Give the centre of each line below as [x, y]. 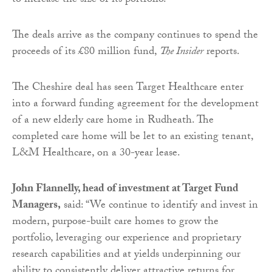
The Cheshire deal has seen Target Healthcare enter [128, 88]
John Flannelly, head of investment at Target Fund [125, 189]
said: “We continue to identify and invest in [159, 206]
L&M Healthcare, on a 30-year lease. [96, 154]
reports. [222, 52]
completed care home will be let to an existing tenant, [133, 137]
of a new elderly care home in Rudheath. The [113, 121]
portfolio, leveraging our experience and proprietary [127, 239]
